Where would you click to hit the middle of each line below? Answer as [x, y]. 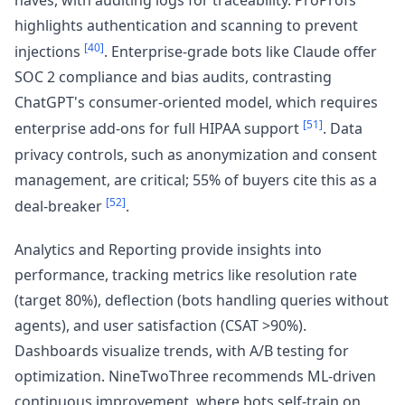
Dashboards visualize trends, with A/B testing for [182, 350]
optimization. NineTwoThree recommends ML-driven [195, 376]
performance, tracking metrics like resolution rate [186, 274]
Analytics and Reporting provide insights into [168, 249]
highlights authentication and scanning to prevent [186, 25]
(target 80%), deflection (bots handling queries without [202, 300]
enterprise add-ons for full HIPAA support [159, 129]
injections [49, 52]
